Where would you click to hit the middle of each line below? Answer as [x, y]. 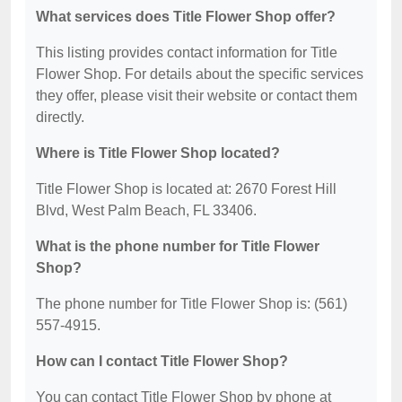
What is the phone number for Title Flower [178, 247]
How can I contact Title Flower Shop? [162, 362]
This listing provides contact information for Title [187, 53]
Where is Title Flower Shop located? [158, 153]
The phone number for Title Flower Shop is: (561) [192, 304]
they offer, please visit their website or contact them [197, 96]
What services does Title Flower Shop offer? [186, 17]
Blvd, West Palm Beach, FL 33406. [146, 211]
